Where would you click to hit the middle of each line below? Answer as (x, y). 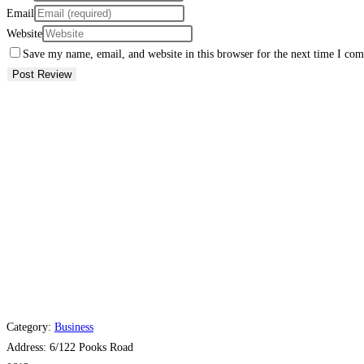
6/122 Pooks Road (91, 347)
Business (74, 327)
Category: (30, 327)
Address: (28, 347)
